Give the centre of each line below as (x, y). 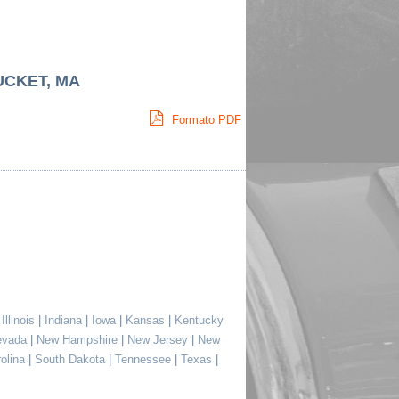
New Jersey (159, 340)
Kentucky (199, 320)
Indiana (65, 320)
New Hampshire (78, 340)
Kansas (147, 320)
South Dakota (72, 359)
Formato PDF (205, 120)
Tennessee (145, 359)
